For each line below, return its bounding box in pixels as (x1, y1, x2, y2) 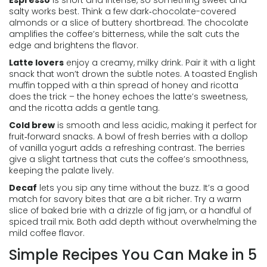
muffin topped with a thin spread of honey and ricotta (9, 79, 238, 91)
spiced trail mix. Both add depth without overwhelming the (9, 216, 257, 228)
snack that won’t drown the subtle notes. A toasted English (9, 68, 257, 80)
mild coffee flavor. (9, 227, 85, 239)
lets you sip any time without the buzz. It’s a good (37, 182, 249, 194)
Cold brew (9, 119, 55, 131)
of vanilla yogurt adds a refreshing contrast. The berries (9, 142, 245, 154)
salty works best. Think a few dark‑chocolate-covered (9, 5, 236, 17)
